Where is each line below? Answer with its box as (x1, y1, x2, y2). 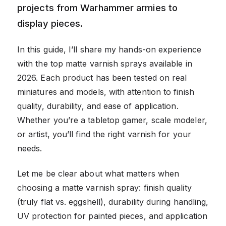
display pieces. (17, 17, 83, 29)
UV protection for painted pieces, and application (17, 210, 207, 221)
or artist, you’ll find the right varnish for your (17, 129, 191, 139)
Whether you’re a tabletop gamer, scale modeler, (17, 115, 207, 125)
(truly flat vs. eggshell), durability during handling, (17, 196, 209, 207)
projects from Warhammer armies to (17, 2, 178, 13)
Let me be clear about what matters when (17, 168, 180, 179)
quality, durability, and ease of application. (17, 100, 179, 111)
